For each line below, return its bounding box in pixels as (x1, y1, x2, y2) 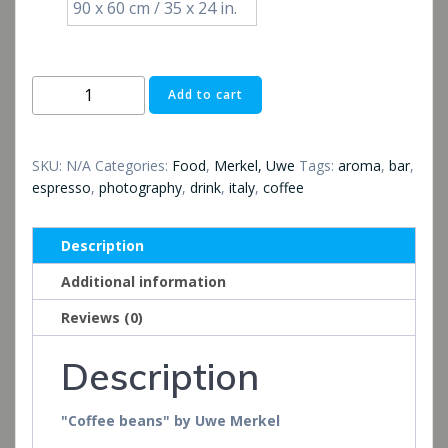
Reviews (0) (61, 307, 143, 327)
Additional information (61, 271, 226, 291)
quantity (31, 101, 93, 123)
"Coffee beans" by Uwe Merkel (61, 411, 280, 431)
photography (99, 177, 182, 197)
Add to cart (168, 86, 244, 104)
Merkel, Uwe (214, 155, 295, 175)
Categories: (95, 155, 172, 175)
